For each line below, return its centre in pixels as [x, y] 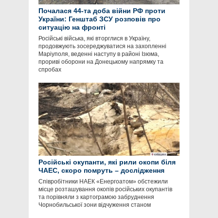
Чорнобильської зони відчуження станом [95, 205]
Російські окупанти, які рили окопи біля [107, 162]
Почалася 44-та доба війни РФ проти [102, 11]
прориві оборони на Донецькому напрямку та [101, 62]
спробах [50, 70]
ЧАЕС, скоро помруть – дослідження [101, 171]
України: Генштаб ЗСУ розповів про [100, 19]
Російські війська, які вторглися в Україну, [94, 39]
